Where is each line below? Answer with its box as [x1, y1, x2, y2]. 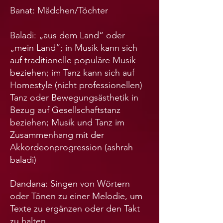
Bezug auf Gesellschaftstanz [10, 105, 120, 116]
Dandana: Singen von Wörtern [10, 178, 130, 190]
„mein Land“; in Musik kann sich [10, 42, 137, 54]
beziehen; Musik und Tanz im [10, 117, 124, 128]
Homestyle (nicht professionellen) [10, 80, 142, 91]
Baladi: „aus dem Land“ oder [10, 30, 125, 41]
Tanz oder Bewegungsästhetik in [10, 92, 138, 104]
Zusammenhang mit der [10, 129, 104, 141]
